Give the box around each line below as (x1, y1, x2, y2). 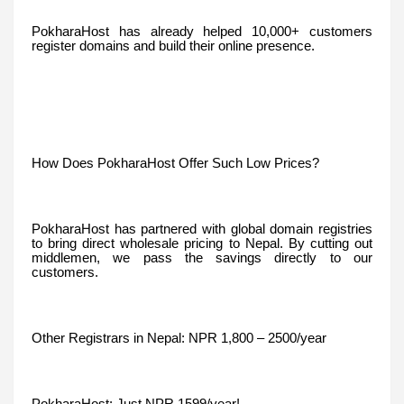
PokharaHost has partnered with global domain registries (32, 221, 372, 236)
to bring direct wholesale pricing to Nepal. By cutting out (32, 235, 372, 251)
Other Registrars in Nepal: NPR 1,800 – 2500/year (32, 330, 326, 345)
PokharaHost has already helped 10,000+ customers (32, 23, 372, 39)
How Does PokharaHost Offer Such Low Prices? (32, 155, 319, 170)
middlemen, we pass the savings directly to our (32, 250, 372, 265)
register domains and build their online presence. (32, 38, 315, 53)
